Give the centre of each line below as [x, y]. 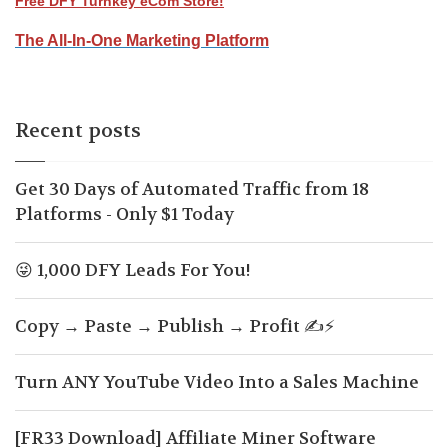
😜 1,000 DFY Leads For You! [133, 270]
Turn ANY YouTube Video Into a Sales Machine [217, 382]
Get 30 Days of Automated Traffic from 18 [192, 189]
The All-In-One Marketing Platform [142, 40]
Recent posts [78, 130]
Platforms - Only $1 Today [124, 214]
